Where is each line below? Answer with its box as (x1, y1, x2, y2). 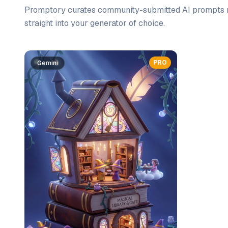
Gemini (37, 59, 58, 67)
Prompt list (24, 50, 66, 61)
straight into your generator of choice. (24, 18, 165, 28)
